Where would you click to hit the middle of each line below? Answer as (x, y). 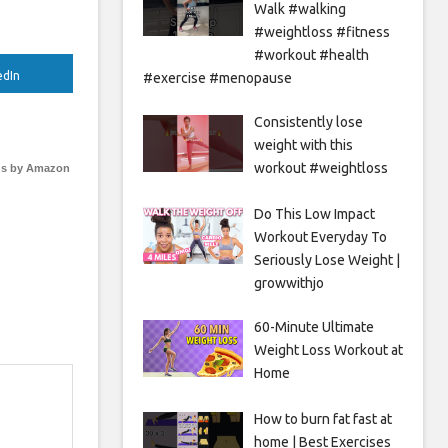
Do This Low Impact (314, 214)
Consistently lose (308, 122)
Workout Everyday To (320, 237)
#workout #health (311, 55)
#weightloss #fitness (321, 32)
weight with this (303, 145)
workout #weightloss (320, 168)
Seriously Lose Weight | (326, 260)
